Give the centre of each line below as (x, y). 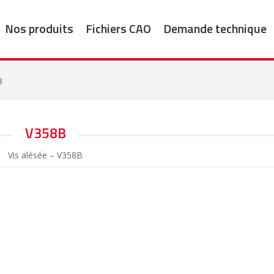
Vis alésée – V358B (45, 155)
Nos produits (39, 28)
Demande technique (215, 28)
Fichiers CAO (118, 28)
